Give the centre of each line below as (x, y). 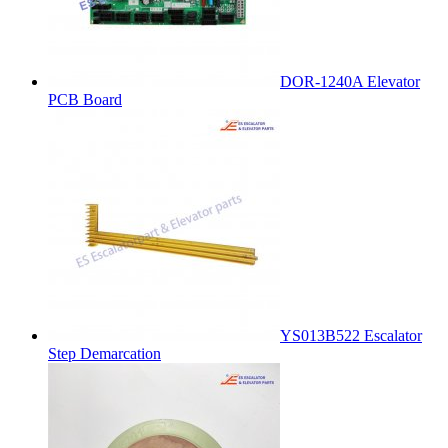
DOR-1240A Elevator (350, 81)
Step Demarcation (104, 353)
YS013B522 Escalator (351, 335)
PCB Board (85, 99)
